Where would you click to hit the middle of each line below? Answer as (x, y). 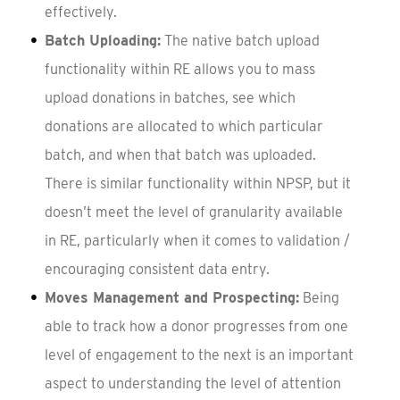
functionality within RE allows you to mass (179, 69)
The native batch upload (240, 40)
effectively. (80, 12)
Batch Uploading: (102, 40)
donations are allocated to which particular (183, 126)
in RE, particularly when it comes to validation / (197, 240)
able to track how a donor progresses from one (196, 326)
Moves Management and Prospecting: (171, 297)
